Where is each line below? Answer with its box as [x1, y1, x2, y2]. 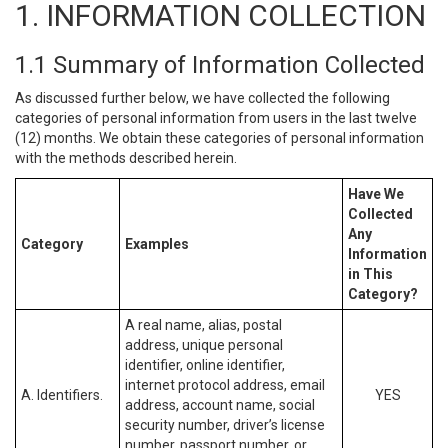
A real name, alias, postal [125, 317, 282, 333]
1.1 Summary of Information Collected [15, 51, 425, 79]
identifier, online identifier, [125, 357, 285, 373]
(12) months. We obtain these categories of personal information [15, 130, 424, 146]
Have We [348, 186, 404, 202]
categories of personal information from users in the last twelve [15, 110, 417, 126]
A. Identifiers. [21, 387, 103, 403]
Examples [125, 236, 189, 252]
